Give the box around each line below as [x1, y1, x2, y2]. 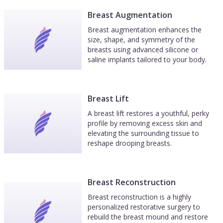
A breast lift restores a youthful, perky [88, 109, 209, 118]
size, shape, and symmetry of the [88, 35, 195, 44]
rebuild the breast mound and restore [88, 212, 208, 222]
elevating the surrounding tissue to [88, 128, 199, 138]
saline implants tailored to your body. [88, 55, 207, 64]
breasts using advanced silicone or [88, 45, 198, 54]
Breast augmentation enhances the [88, 25, 202, 34]
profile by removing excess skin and [88, 118, 202, 128]
